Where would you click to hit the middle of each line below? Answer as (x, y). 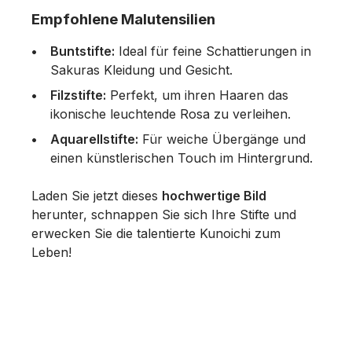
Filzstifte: (78, 95)
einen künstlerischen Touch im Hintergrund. (181, 158)
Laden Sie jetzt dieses (97, 196)
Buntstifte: (82, 51)
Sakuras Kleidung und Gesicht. (141, 70)
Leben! (51, 253)
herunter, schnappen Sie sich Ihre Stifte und (164, 215)
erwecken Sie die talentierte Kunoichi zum (156, 234)
